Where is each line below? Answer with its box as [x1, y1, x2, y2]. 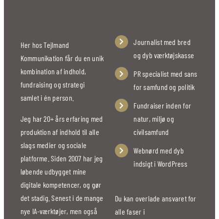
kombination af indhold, [20, 66, 87, 76]
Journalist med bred [133, 37, 191, 46]
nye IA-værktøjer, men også [20, 206, 97, 216]
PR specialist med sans [133, 68, 197, 78]
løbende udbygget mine [20, 166, 87, 176]
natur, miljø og [133, 114, 174, 124]
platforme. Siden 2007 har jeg [20, 153, 103, 163]
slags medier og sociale [20, 140, 87, 150]
